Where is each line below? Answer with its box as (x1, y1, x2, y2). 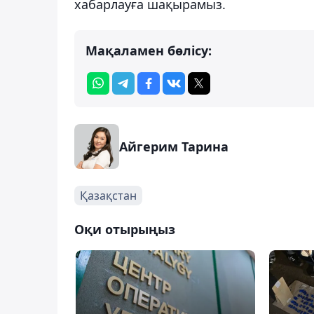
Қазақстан (80, 187, 137, 203)
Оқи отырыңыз (74, 220, 175, 238)
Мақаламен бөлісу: (86, 41, 212, 59)
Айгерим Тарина (119, 137, 228, 155)
